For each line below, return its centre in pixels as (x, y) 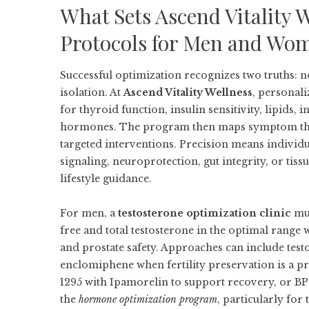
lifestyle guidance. (106, 179)
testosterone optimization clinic (205, 213)
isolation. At (92, 92)
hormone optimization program (148, 299)
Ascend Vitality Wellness (188, 92)
